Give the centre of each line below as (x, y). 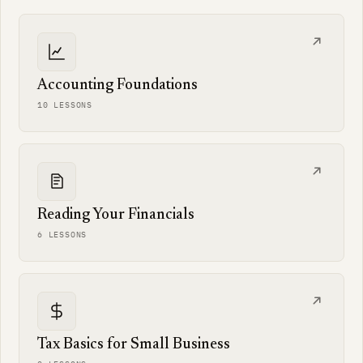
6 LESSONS (62, 235)
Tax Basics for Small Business (134, 345)
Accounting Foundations (117, 85)
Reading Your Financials (116, 215)
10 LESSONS (65, 105)
